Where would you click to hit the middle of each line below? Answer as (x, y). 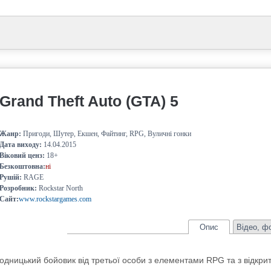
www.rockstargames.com (55, 199)
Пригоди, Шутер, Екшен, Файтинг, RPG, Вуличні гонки (106, 134)
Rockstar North (60, 188)
